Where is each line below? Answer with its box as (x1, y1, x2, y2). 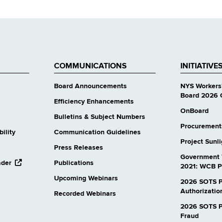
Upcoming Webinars (54, 175, 118, 182)
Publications (54, 160, 94, 167)
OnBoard (180, 108, 209, 115)
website (11, 176, 37, 183)
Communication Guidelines (54, 129, 141, 136)
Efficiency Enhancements (54, 98, 134, 106)
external (11, 167, 38, 175)
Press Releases (54, 144, 103, 152)
